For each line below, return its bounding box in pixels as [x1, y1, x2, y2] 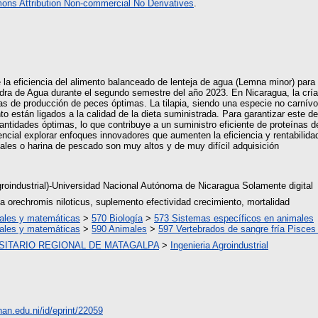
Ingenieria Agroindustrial [170, 239, 268, 251]
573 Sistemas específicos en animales [154, 212, 314, 224]
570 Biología [92, 212, 143, 224]
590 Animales [92, 223, 147, 234]
